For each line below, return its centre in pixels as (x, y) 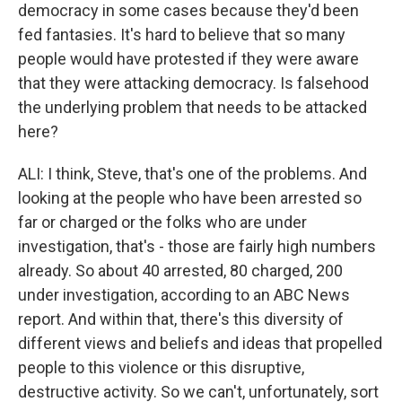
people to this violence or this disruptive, (161, 367)
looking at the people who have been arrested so (190, 198)
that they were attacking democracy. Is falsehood (193, 83)
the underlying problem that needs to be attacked (192, 107)
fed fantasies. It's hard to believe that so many (182, 35)
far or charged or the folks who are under (162, 222)
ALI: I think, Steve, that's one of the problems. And (192, 174)
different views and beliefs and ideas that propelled (200, 343)
